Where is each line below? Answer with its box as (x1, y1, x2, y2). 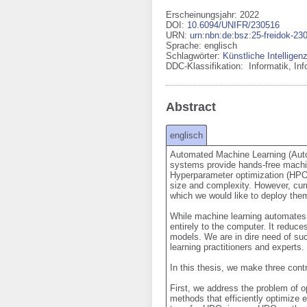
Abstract (166, 100, 216, 114)
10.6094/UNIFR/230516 (187, 20, 280, 30)
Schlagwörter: (166, 51, 223, 61)
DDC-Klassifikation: (166, 61, 246, 71)
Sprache (166, 40, 199, 51)
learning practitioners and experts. (170, 242, 304, 252)
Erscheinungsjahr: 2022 (166, 10, 259, 20)
